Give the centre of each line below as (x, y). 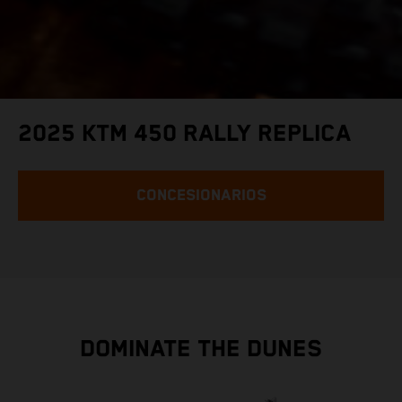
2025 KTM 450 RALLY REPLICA (184, 134)
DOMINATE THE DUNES (201, 349)
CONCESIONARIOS (201, 195)
